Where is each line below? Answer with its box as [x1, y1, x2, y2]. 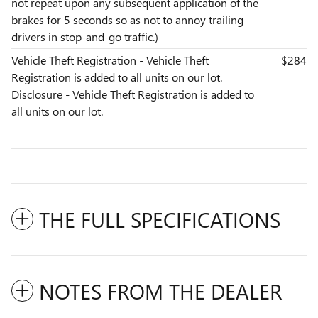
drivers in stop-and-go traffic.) [11, 28, 158, 44]
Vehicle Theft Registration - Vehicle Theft [11, 52, 209, 67]
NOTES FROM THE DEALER [39, 276, 282, 305]
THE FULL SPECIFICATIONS [39, 204, 280, 234]
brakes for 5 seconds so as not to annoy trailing [11, 11, 243, 27]
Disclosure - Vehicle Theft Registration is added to [11, 86, 254, 102]
